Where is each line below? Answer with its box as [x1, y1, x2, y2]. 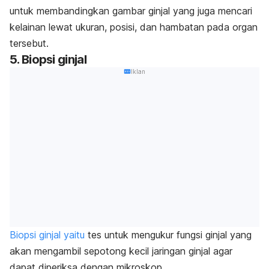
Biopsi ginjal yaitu [10, 228, 85, 241]
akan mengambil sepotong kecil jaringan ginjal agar [10, 244, 232, 257]
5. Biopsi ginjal [10, 52, 86, 67]
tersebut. [10, 37, 49, 50]
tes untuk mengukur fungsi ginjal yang [85, 228, 252, 241]
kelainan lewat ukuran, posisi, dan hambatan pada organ [10, 21, 258, 34]
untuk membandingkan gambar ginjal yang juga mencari [10, 5, 252, 17]
